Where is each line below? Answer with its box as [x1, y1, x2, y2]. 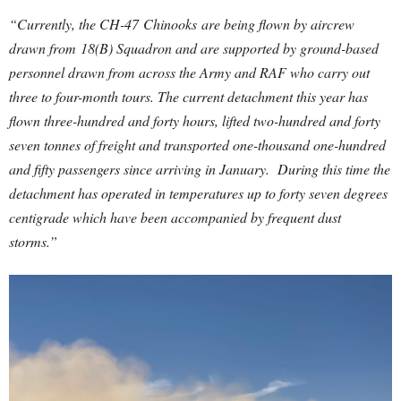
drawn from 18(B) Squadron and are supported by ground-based [9, 38, 379, 57]
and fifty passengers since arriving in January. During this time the [9, 159, 390, 178]
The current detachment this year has [158, 87, 368, 106]
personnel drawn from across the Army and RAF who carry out [9, 63, 370, 81]
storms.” [9, 232, 57, 251]
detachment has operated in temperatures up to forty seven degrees [9, 183, 388, 202]
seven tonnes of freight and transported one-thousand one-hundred [9, 135, 386, 154]
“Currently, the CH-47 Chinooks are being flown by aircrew [9, 14, 354, 33]
